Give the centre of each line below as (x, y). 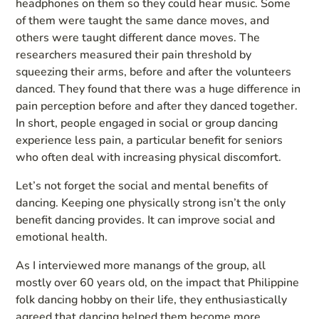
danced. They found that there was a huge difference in (158, 89)
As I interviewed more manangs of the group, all (141, 265)
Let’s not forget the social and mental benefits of (142, 185)
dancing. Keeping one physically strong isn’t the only (151, 203)
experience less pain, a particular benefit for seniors (150, 140)
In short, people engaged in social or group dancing (147, 123)
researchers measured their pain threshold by (134, 54)
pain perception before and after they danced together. (157, 106)
